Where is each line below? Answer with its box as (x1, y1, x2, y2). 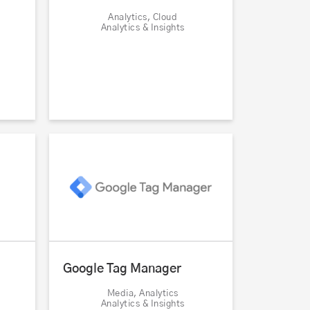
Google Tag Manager (63, 263, 181, 276)
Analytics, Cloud (108, 13, 177, 23)
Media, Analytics (107, 289, 179, 299)
